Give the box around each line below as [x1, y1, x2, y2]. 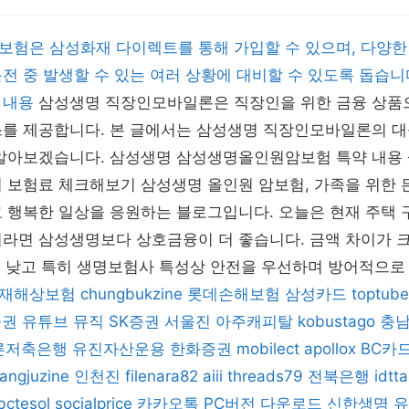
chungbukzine [80, 285, 183, 303]
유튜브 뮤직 [22, 312, 104, 330]
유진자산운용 [72, 340, 165, 358]
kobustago [298, 312, 375, 330]
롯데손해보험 [187, 285, 280, 303]
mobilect [236, 340, 299, 358]
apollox [304, 340, 356, 358]
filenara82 [125, 367, 198, 385]
